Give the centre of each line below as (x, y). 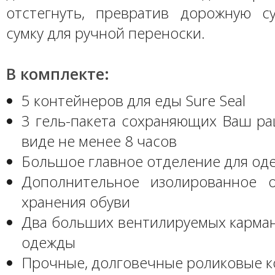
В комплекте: (58, 74)
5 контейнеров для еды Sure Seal (134, 100)
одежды (48, 242)
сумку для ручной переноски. (106, 33)
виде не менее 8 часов (99, 141)
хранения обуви (76, 202)
